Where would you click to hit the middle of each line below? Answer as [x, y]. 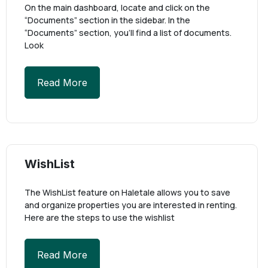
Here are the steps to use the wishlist [100, 217]
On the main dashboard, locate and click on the [117, 7]
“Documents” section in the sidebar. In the [107, 20]
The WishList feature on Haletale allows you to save [127, 192]
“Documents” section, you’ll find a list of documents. [128, 33]
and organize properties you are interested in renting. [131, 205]
